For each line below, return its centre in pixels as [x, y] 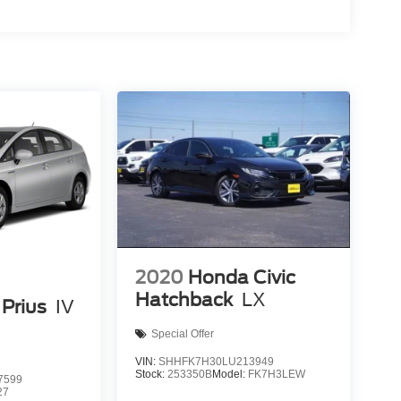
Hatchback [183, 299]
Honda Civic [241, 277]
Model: [230, 374]
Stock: [151, 374]
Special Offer [182, 334]
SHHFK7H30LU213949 [216, 361]
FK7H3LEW [276, 374]
